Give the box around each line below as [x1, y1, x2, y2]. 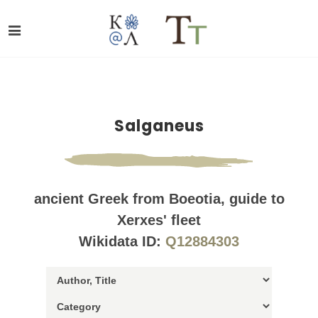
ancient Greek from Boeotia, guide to [33, 191, 285, 207]
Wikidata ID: [79, 234, 165, 249]
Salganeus [114, 115, 204, 137]
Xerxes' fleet [117, 212, 201, 228]
